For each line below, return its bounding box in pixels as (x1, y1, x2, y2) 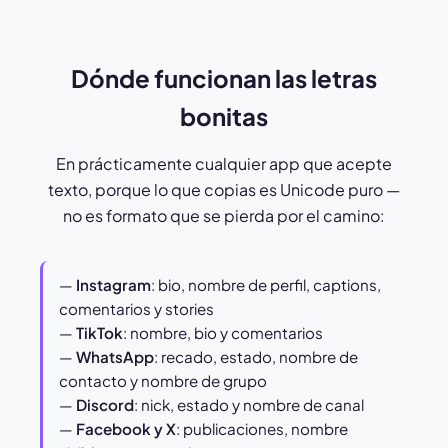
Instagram (76, 275, 151, 295)
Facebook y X (76, 419, 176, 439)
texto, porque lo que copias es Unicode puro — (48, 179, 400, 201)
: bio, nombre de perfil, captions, (151, 275, 381, 295)
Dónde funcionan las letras (71, 63, 377, 94)
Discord (76, 395, 134, 415)
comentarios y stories (59, 299, 214, 319)
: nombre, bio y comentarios (123, 323, 323, 343)
